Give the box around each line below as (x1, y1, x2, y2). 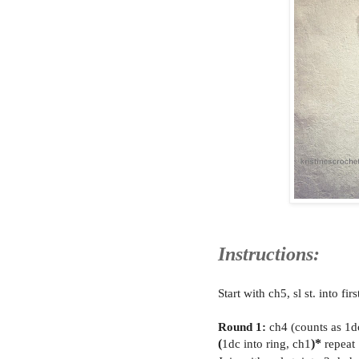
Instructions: (218, 244, 320, 265)
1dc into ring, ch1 (222, 337, 311, 351)
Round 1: (218, 320, 266, 334)
